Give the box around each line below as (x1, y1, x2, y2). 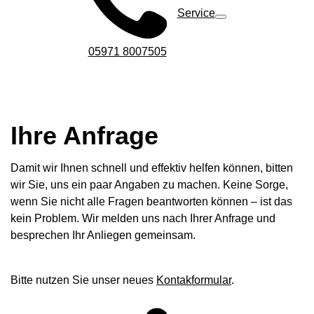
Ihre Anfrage (11, 121, 158, 151)
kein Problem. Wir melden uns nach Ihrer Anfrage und (11, 212, 275, 225)
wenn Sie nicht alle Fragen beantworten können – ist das (11, 196, 292, 208)
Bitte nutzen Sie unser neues (11, 274, 156, 287)
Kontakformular (156, 274, 231, 287)
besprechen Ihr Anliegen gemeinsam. (11, 229, 196, 242)
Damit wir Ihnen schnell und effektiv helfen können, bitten (11, 162, 293, 175)
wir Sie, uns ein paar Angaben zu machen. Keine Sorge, (11, 179, 288, 191)
